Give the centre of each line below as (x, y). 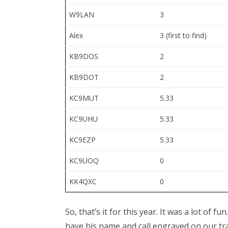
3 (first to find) (183, 35)
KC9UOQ (84, 160)
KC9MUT (84, 98)
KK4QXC (83, 181)
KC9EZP (82, 139)
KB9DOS (84, 56)
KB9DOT (84, 77)
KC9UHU (83, 119)
